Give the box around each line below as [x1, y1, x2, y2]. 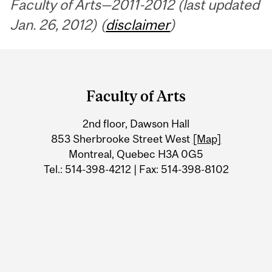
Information [10, 123, 118, 146]
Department [10, 52, 118, 75]
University [10, 99, 103, 122]
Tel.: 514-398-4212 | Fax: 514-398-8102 [43, 162, 229, 175]
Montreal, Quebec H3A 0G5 [69, 147, 203, 160]
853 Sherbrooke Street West [50, 132, 192, 145]
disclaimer [106, 16, 171, 33]
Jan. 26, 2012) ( [10, 16, 106, 33]
